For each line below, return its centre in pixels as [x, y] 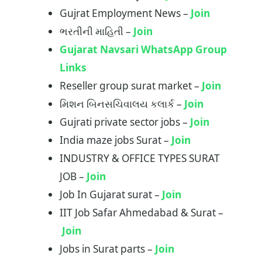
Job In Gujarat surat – [111, 195]
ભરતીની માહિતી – [96, 32]
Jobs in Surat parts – [107, 249]
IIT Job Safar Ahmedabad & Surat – [141, 213]
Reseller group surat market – [130, 86]
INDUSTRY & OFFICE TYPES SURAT [139, 158]
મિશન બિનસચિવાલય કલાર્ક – [122, 104]
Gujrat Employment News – [125, 13]
